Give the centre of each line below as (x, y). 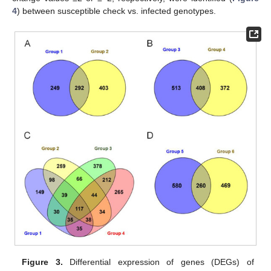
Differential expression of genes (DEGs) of (158, 262)
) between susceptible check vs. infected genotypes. (116, 11)
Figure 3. (42, 262)
